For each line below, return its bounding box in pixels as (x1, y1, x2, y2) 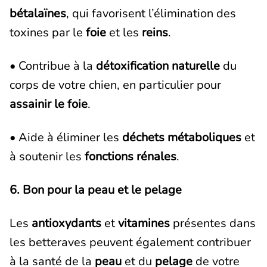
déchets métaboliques (122, 129, 241, 145)
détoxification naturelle (96, 58, 220, 74)
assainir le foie (10, 96, 88, 112)
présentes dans (170, 215, 256, 231)
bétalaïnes (10, 5, 66, 21)
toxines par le (10, 24, 86, 41)
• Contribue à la (10, 58, 96, 74)
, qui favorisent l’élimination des (66, 5, 236, 21)
